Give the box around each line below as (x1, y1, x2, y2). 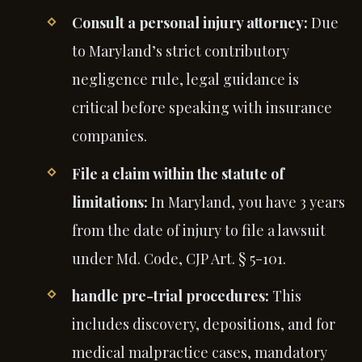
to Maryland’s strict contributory (71, 41, 289, 61)
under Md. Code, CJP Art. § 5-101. (71, 248, 286, 268)
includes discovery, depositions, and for (71, 314, 335, 334)
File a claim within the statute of (71, 163, 284, 183)
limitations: (71, 192, 148, 212)
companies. (71, 126, 147, 146)
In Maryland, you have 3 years (147, 192, 345, 212)
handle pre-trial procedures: (71, 285, 269, 305)
